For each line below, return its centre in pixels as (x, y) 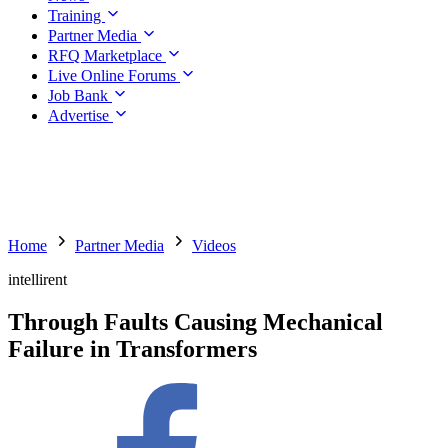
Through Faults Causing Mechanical (195, 321)
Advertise (80, 115)
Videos (214, 245)
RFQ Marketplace (107, 55)
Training (76, 15)
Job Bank (80, 95)
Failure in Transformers (132, 348)
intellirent (37, 279)
